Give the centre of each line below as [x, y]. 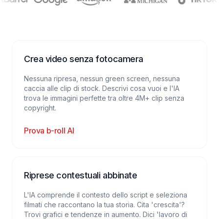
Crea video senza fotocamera [84, 59]
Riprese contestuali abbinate [81, 175]
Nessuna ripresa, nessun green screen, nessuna [102, 78]
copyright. [40, 108]
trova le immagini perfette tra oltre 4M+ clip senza [104, 98]
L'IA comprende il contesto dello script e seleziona [106, 195]
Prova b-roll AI [49, 131]
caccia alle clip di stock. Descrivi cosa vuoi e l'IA [102, 88]
